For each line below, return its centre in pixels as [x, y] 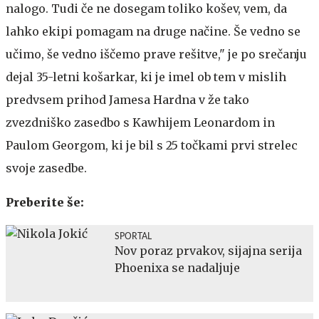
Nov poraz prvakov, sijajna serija [208, 250]
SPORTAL [133, 236]
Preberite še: [45, 202]
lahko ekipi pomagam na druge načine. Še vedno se [153, 31]
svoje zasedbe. [46, 168]
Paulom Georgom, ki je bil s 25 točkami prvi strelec [152, 145]
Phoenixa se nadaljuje [177, 267]
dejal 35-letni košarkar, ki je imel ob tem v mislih [146, 77]
